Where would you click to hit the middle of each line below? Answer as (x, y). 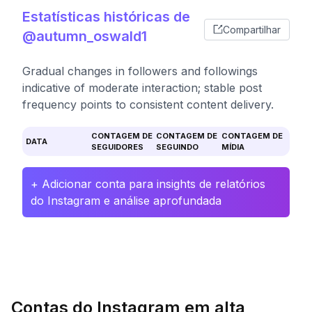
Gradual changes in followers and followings (140, 71)
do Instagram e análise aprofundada (126, 201)
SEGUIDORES (117, 147)
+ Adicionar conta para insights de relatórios (148, 184)
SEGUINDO (177, 147)
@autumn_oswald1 (85, 36)
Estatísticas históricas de (106, 17)
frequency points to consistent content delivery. (148, 104)
